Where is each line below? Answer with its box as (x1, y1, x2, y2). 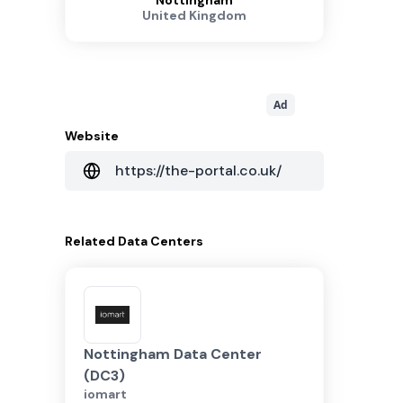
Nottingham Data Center (84, 345, 262, 363)
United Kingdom (142, 7, 246, 23)
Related (65, 233, 118, 249)
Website (65, 128, 119, 144)
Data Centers (118, 233, 203, 249)
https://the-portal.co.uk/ (115, 161, 282, 180)
